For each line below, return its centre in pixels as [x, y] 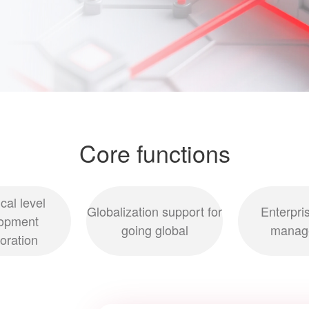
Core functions [154, 152]
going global [154, 230]
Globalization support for [154, 211]
